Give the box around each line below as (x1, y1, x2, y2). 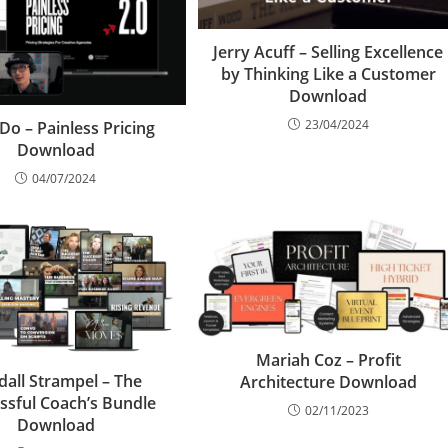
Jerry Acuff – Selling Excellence (213, 41, 444, 64)
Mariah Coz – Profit (255, 348, 401, 371)
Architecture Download (239, 370, 417, 393)
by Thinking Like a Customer (220, 63, 436, 86)
